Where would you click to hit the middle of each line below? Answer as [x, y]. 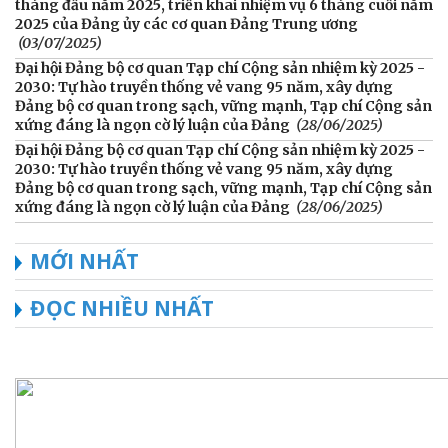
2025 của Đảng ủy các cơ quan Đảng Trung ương [186, 23]
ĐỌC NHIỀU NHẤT [122, 307]
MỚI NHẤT [84, 260]
